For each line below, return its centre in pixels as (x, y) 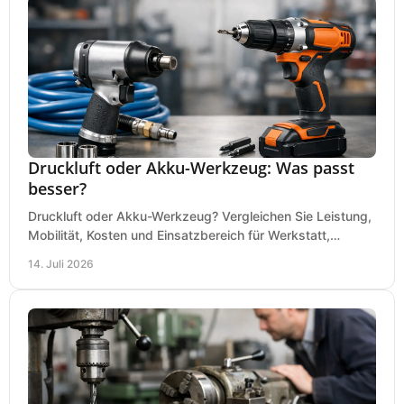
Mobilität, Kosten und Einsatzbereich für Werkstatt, (179, 234)
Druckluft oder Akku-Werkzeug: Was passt (191, 167)
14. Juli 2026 (61, 263)
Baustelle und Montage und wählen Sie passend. (173, 253)
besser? (57, 188)
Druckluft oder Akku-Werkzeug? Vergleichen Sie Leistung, (200, 216)
